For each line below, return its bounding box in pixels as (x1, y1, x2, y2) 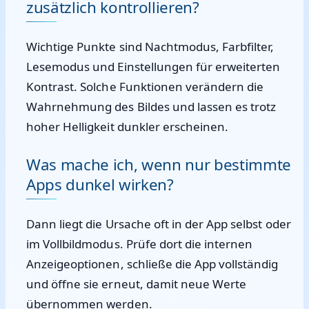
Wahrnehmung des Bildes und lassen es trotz (26, 99, 277, 114)
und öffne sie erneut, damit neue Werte (26, 276, 247, 292)
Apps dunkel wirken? (26, 174, 174, 195)
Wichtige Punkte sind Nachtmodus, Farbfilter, (26, 39, 275, 54)
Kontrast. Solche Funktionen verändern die (26, 79, 264, 94)
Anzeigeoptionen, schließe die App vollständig (26, 256, 279, 272)
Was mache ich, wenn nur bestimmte (26, 154, 291, 175)
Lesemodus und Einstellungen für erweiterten (26, 59, 281, 74)
